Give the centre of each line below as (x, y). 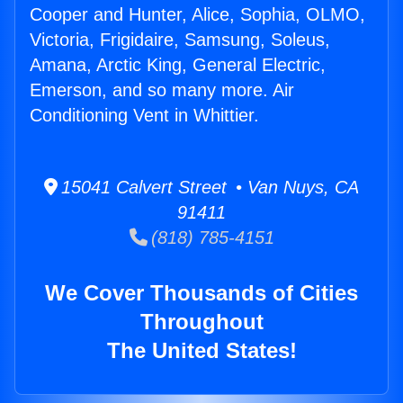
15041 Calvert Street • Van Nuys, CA (208, 188)
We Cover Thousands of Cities (201, 293)
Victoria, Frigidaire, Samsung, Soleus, (180, 40)
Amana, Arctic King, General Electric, (178, 65)
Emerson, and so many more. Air (162, 90)
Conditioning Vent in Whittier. (144, 116)
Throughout (201, 322)
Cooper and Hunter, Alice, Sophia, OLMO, (197, 15)
